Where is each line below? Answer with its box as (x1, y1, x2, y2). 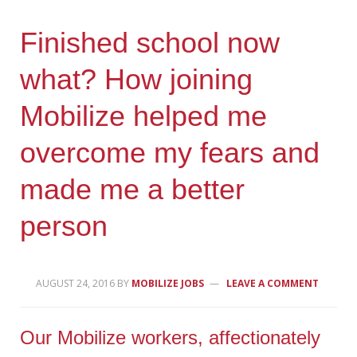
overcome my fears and (20, 136, 320, 170)
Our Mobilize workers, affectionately (20, 327, 321, 349)
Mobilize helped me (20, 100, 268, 133)
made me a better (20, 173, 245, 206)
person (20, 210, 108, 243)
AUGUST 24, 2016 (36, 277, 116, 291)
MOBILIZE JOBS (131, 277, 205, 291)
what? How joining (20, 63, 253, 96)
